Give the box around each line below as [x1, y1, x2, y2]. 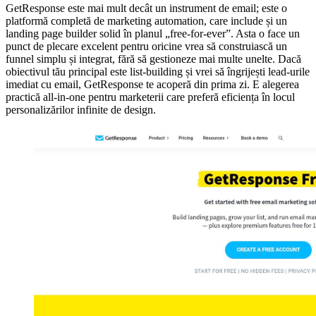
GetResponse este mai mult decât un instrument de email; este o [6, 2, 287, 15]
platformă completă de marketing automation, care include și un [6, 15, 287, 28]
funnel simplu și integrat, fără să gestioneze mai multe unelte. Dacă [6, 53, 301, 66]
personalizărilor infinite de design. [6, 104, 156, 116]
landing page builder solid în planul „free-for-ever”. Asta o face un [6, 28, 300, 40]
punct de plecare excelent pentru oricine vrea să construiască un [6, 40, 287, 53]
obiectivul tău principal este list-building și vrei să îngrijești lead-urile [6, 66, 310, 78]
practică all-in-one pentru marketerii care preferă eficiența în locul [6, 91, 295, 104]
